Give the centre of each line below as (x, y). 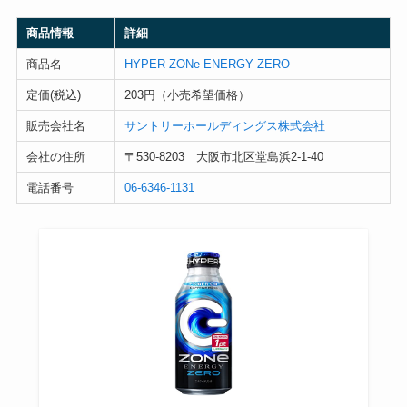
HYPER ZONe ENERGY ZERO (207, 64)
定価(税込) (53, 94)
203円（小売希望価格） (187, 94)
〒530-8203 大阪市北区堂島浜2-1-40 (223, 156)
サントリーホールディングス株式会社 (224, 125)
